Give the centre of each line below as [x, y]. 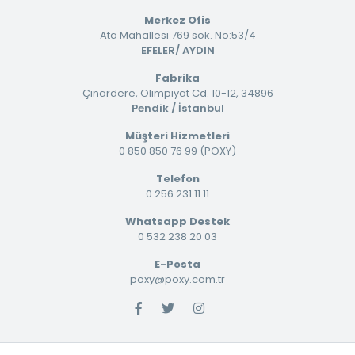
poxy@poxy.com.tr [177, 279]
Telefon [177, 178]
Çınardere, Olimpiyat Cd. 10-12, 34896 [177, 93]
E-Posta [177, 264]
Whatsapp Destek [177, 221]
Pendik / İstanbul [177, 108]
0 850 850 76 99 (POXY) [177, 151]
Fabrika [177, 78]
